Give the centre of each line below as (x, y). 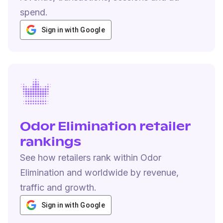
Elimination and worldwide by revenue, (99, 172)
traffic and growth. (58, 187)
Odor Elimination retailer (105, 127)
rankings (51, 142)
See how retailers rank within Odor (91, 158)
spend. (34, 12)
